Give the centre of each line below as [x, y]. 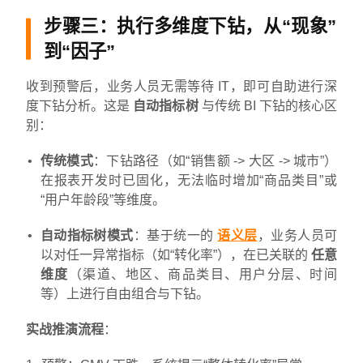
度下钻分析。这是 [80, 105]
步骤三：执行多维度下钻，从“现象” [190, 26]
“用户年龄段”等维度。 [102, 199]
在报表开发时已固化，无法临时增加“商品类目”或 [188, 180]
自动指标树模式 [87, 235]
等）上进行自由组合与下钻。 [124, 293]
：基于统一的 [175, 235]
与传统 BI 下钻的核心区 [268, 105]
